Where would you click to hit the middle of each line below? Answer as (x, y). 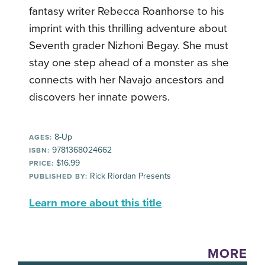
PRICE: (42, 164)
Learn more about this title (96, 203)
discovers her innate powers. (100, 97)
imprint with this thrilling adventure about (128, 29)
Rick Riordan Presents (130, 176)
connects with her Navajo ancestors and (127, 80)
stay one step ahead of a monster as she (129, 63)
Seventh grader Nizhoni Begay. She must (129, 46)
